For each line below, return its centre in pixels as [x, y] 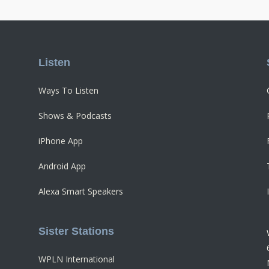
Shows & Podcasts [75, 115]
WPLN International [77, 259]
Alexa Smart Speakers [81, 191]
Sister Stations [76, 231]
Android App [62, 166]
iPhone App [61, 141]
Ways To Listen [68, 90]
